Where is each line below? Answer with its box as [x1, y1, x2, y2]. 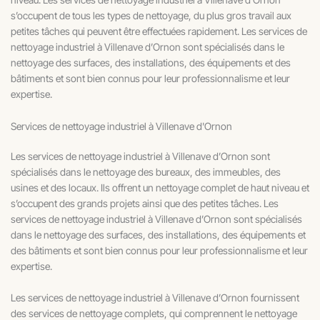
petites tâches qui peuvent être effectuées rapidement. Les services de [11, 25, 307, 38]
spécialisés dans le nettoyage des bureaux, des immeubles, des [11, 165, 281, 178]
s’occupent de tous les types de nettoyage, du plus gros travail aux [11, 9, 291, 22]
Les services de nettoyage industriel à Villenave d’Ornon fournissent [11, 291, 299, 304]
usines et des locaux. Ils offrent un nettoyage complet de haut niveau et [11, 181, 309, 194]
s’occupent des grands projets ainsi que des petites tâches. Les [11, 196, 279, 209]
